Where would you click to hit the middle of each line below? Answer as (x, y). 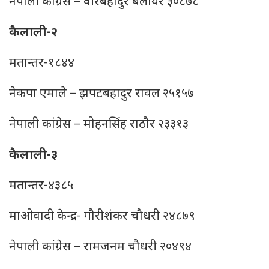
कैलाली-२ (33, 33)
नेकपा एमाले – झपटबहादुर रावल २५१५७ (101, 94)
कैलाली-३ (33, 156)
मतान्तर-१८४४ (42, 64)
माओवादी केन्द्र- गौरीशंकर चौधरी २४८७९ (102, 217)
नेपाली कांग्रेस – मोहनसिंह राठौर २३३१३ (99, 125)
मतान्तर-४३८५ (41, 186)
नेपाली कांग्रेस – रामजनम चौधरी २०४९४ (100, 247)
